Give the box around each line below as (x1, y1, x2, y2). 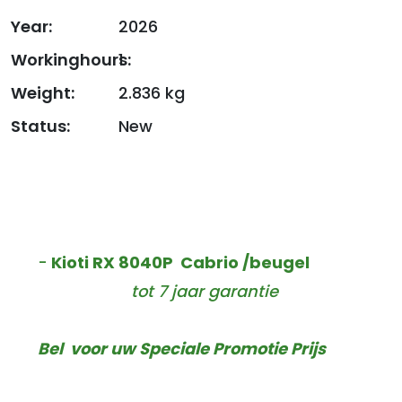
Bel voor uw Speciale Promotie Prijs (38, 337, 333, 360)
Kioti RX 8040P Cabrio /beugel (48, 251, 313, 274)
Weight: (11, 82, 74, 104)
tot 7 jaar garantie (131, 280, 278, 302)
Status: (11, 115, 70, 137)
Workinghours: (11, 48, 131, 71)
